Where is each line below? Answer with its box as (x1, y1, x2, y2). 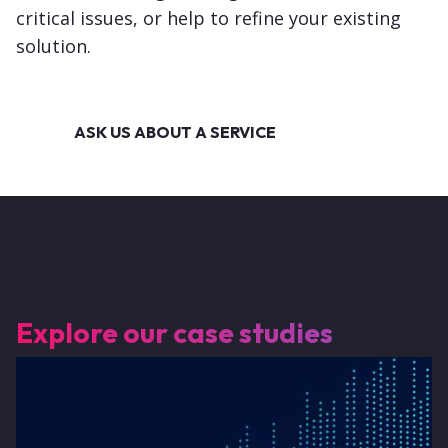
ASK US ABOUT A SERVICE (74, 122, 276, 143)
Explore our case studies (16, 315, 333, 351)
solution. (16, 34, 91, 59)
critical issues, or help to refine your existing (16, 6, 401, 31)
